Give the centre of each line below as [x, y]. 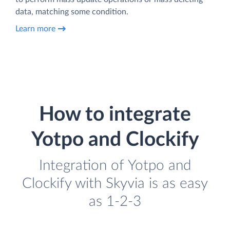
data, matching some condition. [72, 12]
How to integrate [115, 114]
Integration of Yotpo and [115, 165]
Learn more [35, 29]
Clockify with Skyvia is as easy [115, 183]
